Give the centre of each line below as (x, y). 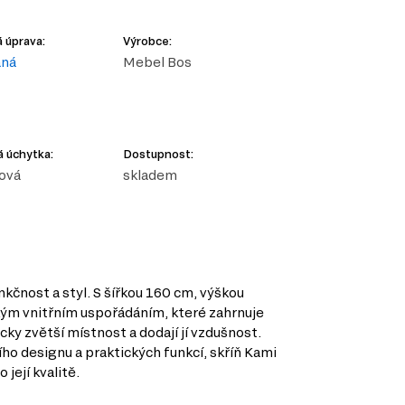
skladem (150, 175)
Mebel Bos (157, 62)
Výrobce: (147, 41)
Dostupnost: (158, 154)
